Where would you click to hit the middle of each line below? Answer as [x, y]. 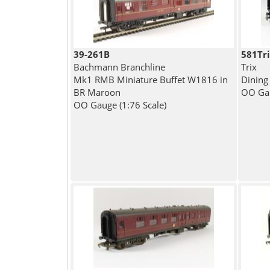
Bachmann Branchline [119, 67]
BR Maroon [97, 93]
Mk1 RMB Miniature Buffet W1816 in [150, 80]
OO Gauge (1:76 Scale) [120, 105]
